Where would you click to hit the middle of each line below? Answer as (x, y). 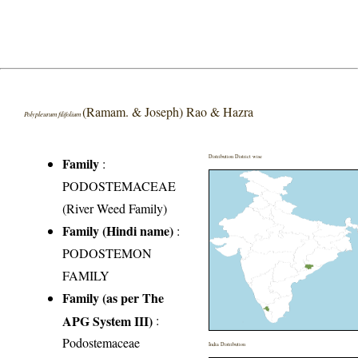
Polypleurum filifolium (54, 114)
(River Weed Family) (115, 209)
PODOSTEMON (107, 253)
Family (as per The (113, 298)
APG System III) (108, 320)
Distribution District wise (236, 157)
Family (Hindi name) (118, 231)
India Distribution (227, 344)
